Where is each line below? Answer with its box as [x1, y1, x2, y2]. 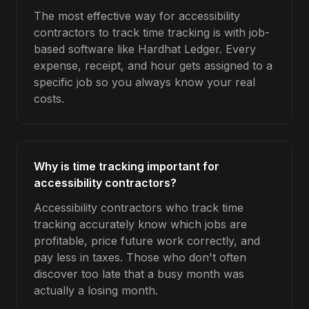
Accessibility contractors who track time [34, 201, 243, 215]
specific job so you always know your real [34, 75, 255, 89]
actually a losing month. [34, 283, 158, 297]
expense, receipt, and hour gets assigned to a [34, 59, 272, 72]
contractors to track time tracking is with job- [34, 26, 270, 39]
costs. [34, 92, 64, 106]
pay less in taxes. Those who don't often [34, 250, 246, 264]
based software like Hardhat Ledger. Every [34, 42, 256, 56]
